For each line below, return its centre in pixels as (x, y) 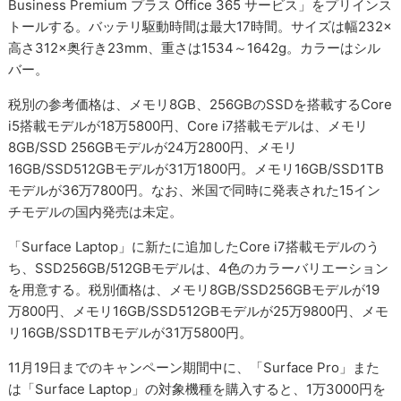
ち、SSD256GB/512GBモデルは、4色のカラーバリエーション (199, 269)
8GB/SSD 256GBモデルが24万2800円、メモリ (153, 148)
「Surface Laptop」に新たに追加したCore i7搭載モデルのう (194, 247)
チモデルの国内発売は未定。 (96, 212)
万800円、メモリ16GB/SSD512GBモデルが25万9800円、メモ (199, 311)
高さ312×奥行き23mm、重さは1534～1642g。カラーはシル (195, 48)
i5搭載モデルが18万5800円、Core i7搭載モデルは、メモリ (188, 126)
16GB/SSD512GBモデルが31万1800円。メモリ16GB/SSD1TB (196, 169)
